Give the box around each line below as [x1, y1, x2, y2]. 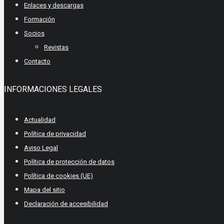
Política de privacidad [24, 129, 86, 137]
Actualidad [24, 115, 55, 123]
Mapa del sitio [24, 185, 65, 193]
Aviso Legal [24, 143, 58, 151]
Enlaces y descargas [24, 1, 83, 9]
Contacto [24, 57, 50, 65]
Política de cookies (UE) [24, 171, 93, 179]
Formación [24, 15, 55, 23]
